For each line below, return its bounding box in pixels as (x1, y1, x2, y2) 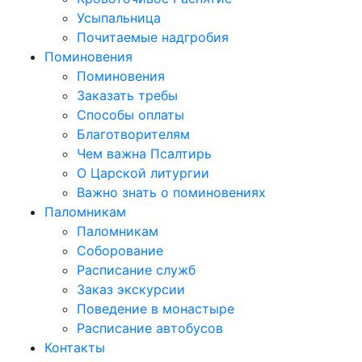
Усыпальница (77, 9, 161, 26)
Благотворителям (77, 125, 190, 142)
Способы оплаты (77, 106, 184, 123)
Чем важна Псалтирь (77, 145, 212, 162)
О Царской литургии (77, 164, 209, 181)
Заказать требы (77, 86, 178, 103)
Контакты (44, 339, 105, 356)
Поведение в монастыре (77, 300, 234, 317)
